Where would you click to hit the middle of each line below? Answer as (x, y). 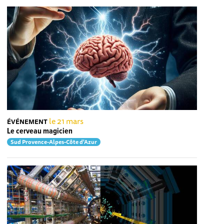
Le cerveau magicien (40, 131)
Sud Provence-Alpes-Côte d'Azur (54, 142)
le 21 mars (66, 121)
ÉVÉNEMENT (27, 121)
